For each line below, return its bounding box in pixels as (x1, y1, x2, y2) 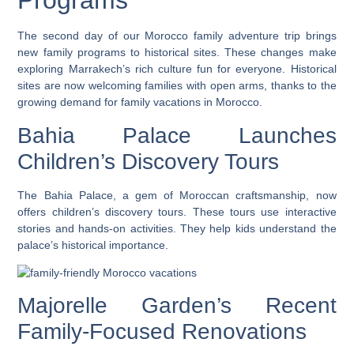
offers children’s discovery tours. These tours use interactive (17, 205, 337, 218)
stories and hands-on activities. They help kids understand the (17, 221, 337, 235)
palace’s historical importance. (17, 238, 169, 251)
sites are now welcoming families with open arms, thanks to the (17, 79, 337, 92)
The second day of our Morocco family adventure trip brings (17, 29, 337, 43)
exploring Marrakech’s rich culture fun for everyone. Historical (17, 62, 337, 76)
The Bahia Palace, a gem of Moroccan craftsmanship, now (17, 188, 337, 201)
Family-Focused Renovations (17, 319, 307, 345)
